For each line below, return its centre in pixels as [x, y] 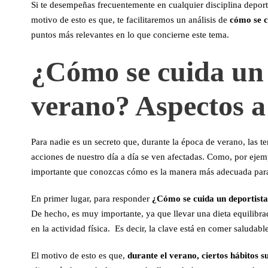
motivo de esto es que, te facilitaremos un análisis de [130, 20]
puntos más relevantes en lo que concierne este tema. [130, 35]
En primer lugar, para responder [92, 199]
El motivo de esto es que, [79, 255]
